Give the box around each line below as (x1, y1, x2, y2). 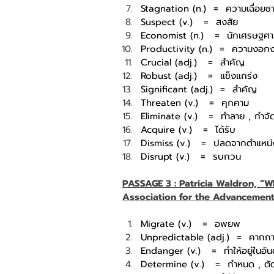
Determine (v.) (141, 257, 204, 271)
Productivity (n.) (141, 42, 212, 56)
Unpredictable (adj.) (141, 230, 229, 244)
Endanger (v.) (141, 243, 201, 257)
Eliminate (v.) (141, 109, 198, 123)
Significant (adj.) (141, 82, 213, 96)
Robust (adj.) (141, 68, 197, 83)
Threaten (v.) (141, 95, 198, 109)
